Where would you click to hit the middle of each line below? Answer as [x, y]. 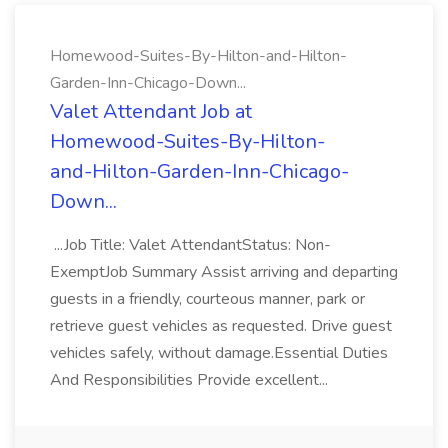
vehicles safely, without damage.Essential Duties [219, 353]
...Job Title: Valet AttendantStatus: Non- [190, 245]
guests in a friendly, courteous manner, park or [207, 299]
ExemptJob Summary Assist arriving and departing [224, 272]
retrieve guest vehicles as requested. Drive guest [221, 326]
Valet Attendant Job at [151, 111]
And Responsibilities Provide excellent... [191, 380]
